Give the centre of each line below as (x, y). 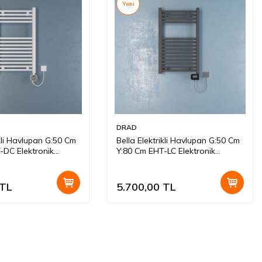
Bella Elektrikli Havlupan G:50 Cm (178, 140)
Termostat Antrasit (152, 161)
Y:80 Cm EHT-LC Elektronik (166, 151)
